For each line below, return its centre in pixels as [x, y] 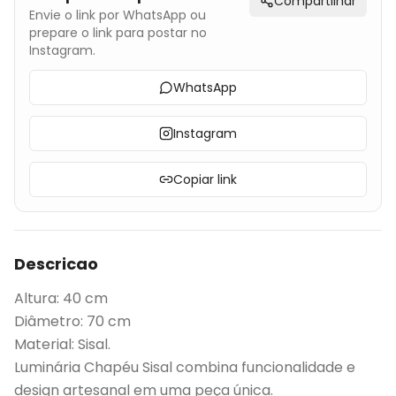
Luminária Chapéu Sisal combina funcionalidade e [185, 367]
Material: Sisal [61, 344]
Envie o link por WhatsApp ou [118, 15]
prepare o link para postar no [118, 33]
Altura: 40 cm [61, 298]
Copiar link [205, 179]
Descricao [56, 264]
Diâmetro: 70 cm [72, 321]
